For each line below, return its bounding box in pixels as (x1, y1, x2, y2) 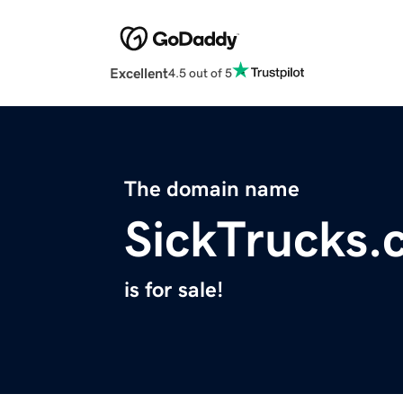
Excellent (110, 66, 168, 81)
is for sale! (124, 279, 223, 301)
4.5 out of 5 (168, 66, 232, 79)
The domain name (124, 178, 300, 201)
